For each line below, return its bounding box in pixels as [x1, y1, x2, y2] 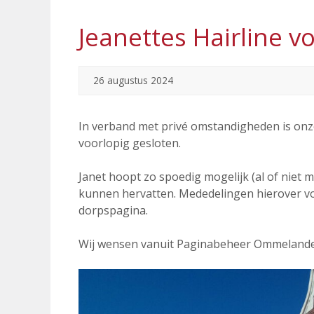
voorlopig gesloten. [78, 135, 181, 151]
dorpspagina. [78, 203, 148, 218]
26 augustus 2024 [93, 74, 173, 87]
